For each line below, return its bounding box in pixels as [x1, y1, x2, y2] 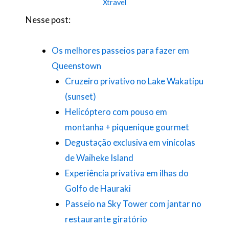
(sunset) [64, 91, 96, 102]
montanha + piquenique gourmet [64, 122, 189, 133]
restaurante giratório [64, 214, 147, 225]
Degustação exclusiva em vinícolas [64, 137, 195, 148]
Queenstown [52, 60, 101, 72]
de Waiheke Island [64, 152, 133, 164]
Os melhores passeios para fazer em [52, 45, 189, 56]
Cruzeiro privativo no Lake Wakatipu [64, 76, 203, 87]
